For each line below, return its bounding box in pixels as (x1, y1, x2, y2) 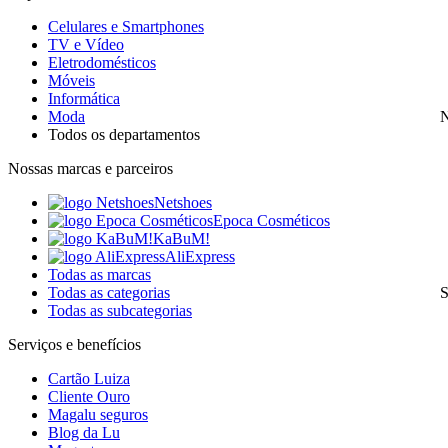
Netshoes (154, 193, 212, 211)
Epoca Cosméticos (213, 211, 330, 229)
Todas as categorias (48, 283, 170, 301)
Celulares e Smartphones (48, 17, 204, 35)
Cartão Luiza (48, 369, 130, 387)
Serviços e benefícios (8, 335, 141, 353)
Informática (48, 89, 120, 107)
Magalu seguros (48, 405, 148, 423)
